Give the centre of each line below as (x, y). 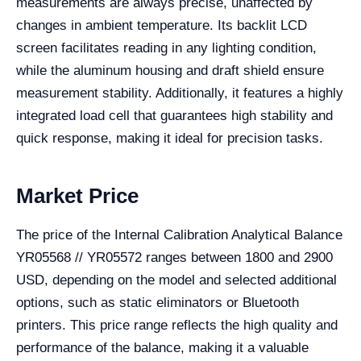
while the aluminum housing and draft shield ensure (170, 71)
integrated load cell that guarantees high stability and (174, 116)
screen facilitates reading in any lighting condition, (166, 48)
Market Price (77, 196)
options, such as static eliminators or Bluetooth (158, 303)
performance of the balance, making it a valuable (162, 348)
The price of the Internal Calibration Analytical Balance (179, 235)
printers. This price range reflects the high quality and (177, 326)
